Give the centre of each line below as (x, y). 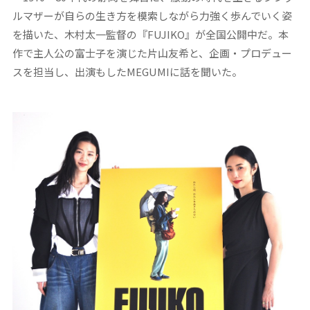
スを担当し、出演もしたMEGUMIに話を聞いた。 (127, 72)
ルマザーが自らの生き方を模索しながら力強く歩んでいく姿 (152, 16)
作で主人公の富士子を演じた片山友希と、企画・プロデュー (152, 53)
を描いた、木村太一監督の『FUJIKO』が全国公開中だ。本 (150, 35)
